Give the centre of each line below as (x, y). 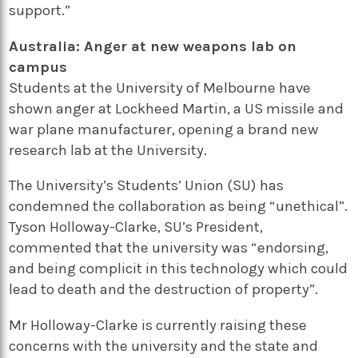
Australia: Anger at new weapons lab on (153, 46)
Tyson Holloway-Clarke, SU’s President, (136, 227)
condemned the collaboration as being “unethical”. (179, 207)
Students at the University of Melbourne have (160, 88)
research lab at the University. (108, 150)
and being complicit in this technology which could (179, 269)
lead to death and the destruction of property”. (164, 290)
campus (38, 67)
